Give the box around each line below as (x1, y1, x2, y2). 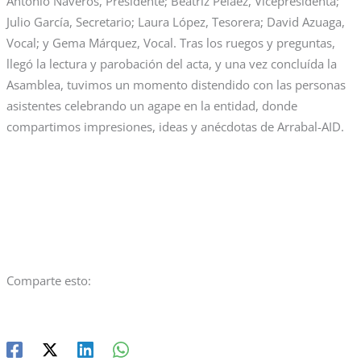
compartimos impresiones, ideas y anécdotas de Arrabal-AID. (6, 118, 344, 135)
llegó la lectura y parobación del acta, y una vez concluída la (6, 55, 337, 72)
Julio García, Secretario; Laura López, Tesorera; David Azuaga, (6, 13, 345, 30)
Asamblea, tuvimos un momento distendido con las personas (6, 76, 346, 93)
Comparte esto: (6, 272, 91, 289)
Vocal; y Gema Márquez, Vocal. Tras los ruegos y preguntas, (6, 34, 335, 51)
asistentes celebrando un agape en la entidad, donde (6, 97, 297, 114)
